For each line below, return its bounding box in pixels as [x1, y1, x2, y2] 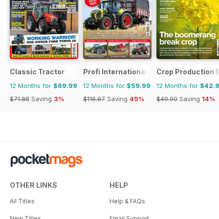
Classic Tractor [10, 67, 65, 76]
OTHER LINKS [10, 180, 57, 189]
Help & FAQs [109, 197, 145, 205]
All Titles [10, 197, 35, 205]
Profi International [83, 67, 147, 76]
